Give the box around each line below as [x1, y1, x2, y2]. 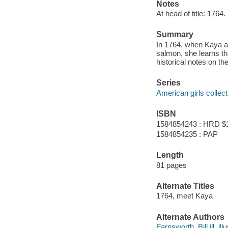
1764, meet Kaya [156, 191, 213, 201]
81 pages [156, 160, 187, 169]
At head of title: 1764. [156, 9, 225, 18]
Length [156, 151, 184, 159]
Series [156, 78, 181, 88]
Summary [156, 30, 193, 39]
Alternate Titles [156, 181, 214, 190]
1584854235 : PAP [156, 129, 218, 138]
